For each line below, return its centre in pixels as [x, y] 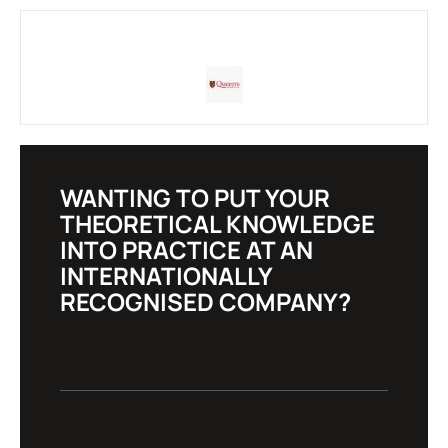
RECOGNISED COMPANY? [205, 301]
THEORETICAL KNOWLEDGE [217, 223]
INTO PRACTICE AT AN [186, 249]
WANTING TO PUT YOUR [195, 197]
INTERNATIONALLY [166, 275]
